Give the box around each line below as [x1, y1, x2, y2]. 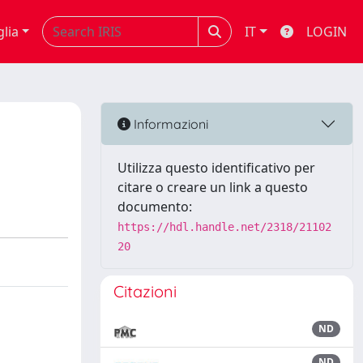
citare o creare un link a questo [117, 178, 308, 196]
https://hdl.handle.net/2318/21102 [117, 220, 331, 233]
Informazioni [130, 115, 208, 132]
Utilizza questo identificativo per [117, 159, 315, 177]
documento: [117, 198, 192, 216]
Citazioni [113, 281, 177, 301]
